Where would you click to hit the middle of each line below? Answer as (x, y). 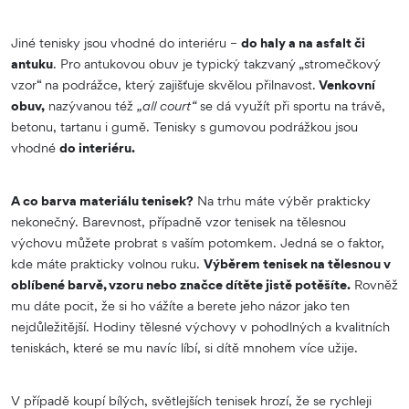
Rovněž (374, 284)
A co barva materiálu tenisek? (102, 200)
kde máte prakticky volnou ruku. (107, 263)
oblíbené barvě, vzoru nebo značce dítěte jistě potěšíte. (181, 284)
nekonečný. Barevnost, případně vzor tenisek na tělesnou (178, 221)
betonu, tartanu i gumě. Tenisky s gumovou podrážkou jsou (184, 126)
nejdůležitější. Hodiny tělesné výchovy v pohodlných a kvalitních (200, 326)
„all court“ (167, 105)
